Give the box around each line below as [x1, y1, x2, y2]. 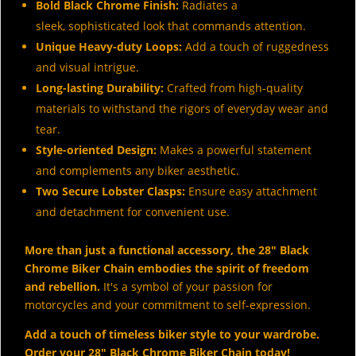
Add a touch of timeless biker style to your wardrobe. [25, 327, 319, 342]
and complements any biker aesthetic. [36, 163, 239, 179]
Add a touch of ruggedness [182, 39, 329, 55]
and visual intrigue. [36, 60, 139, 75]
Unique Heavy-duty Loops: [36, 39, 182, 55]
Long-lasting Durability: [36, 80, 164, 96]
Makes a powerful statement [157, 142, 311, 158]
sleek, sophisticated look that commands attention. [36, 18, 306, 34]
